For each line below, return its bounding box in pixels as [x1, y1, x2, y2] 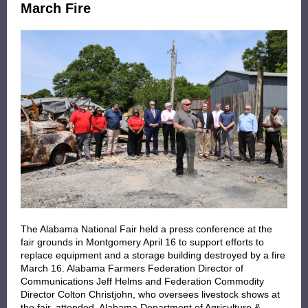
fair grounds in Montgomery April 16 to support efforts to [21, 236, 264, 247]
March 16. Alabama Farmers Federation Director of [21, 263, 243, 274]
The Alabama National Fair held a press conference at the [21, 223, 272, 234]
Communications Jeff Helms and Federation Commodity [21, 276, 264, 287]
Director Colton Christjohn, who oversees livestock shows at [21, 289, 280, 300]
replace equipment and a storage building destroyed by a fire [21, 250, 285, 261]
